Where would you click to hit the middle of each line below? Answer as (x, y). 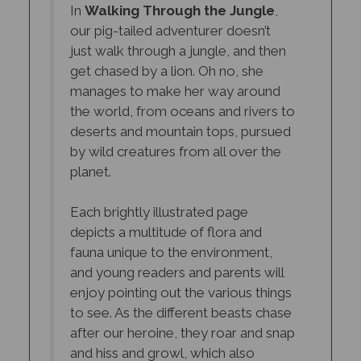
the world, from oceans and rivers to (182, 100)
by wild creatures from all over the (175, 140)
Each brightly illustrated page (159, 200)
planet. (90, 160)
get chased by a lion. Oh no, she (166, 59)
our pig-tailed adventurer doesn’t (170, 19)
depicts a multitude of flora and (166, 220)
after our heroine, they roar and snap (182, 321)
